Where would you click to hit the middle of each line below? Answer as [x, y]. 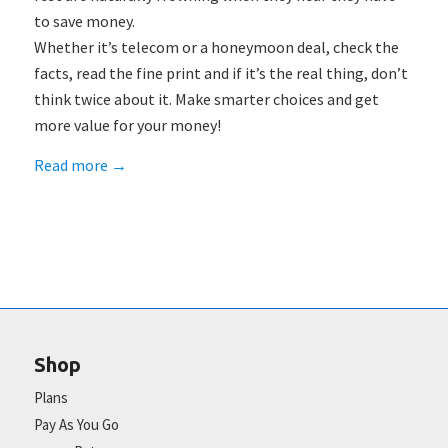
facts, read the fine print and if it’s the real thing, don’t [220, 73]
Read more [70, 164]
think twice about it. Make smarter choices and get [206, 99]
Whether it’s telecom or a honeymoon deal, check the [216, 47]
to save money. [84, 21]
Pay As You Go [76, 424]
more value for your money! [127, 125]
